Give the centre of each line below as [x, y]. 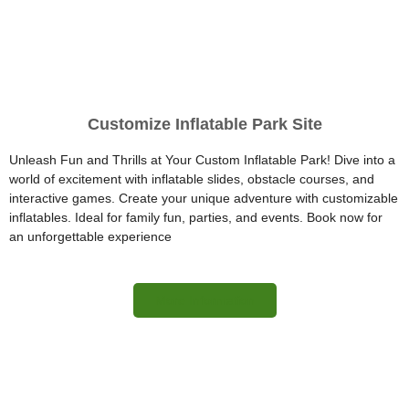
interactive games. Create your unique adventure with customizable [204, 198]
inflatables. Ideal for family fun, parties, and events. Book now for [196, 217]
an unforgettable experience [90, 236]
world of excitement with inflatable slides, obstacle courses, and [192, 178]
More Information [204, 300]
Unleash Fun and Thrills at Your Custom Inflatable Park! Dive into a [202, 159]
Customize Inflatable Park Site [204, 124]
